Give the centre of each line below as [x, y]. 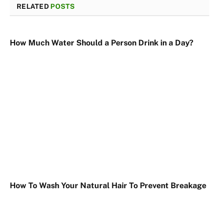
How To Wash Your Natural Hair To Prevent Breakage [108, 186]
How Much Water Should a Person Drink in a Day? [102, 43]
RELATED [34, 6]
